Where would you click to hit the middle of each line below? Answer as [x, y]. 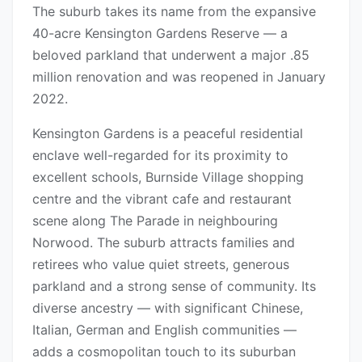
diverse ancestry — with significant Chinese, [168, 308]
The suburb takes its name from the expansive [174, 12]
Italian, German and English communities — [164, 330]
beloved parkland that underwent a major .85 [171, 55]
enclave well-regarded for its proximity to [160, 156]
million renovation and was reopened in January [179, 77]
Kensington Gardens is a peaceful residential [168, 134]
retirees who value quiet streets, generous [161, 265]
